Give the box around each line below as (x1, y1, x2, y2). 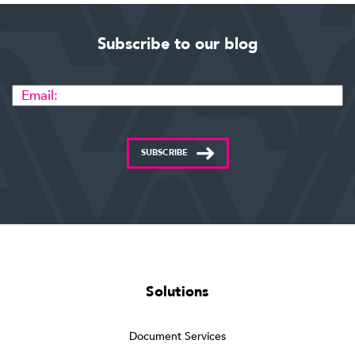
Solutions (146, 282, 209, 303)
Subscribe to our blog (97, 33, 258, 55)
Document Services (129, 329, 226, 345)
